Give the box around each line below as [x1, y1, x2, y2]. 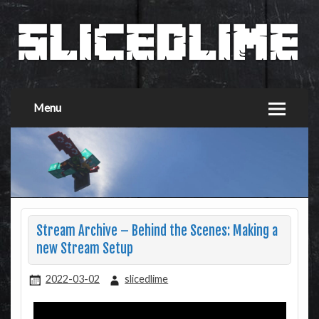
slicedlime [125, 273, 169, 286]
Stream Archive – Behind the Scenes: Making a [36, 223, 278, 240]
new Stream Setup [36, 241, 133, 258]
